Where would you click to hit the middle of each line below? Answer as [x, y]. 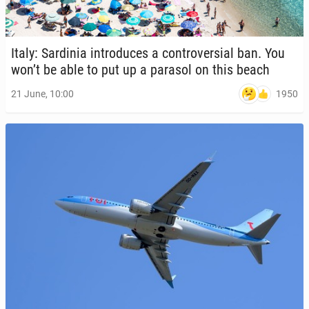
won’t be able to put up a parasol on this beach [140, 70]
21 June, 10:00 [42, 94]
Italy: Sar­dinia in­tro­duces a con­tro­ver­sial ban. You [148, 53]
